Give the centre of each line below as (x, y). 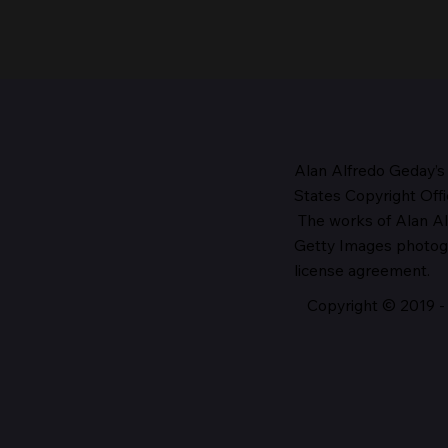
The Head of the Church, (312, 238)
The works (333, 220)
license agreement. (361, 270)
